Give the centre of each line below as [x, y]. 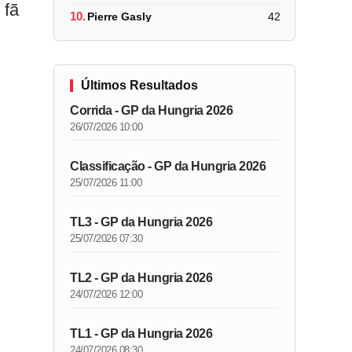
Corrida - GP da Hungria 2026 [152, 110]
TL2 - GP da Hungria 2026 [141, 278]
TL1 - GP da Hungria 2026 [141, 334]
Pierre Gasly [120, 16]
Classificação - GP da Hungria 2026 [168, 166]
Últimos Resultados [140, 85]
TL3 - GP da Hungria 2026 [141, 222]
